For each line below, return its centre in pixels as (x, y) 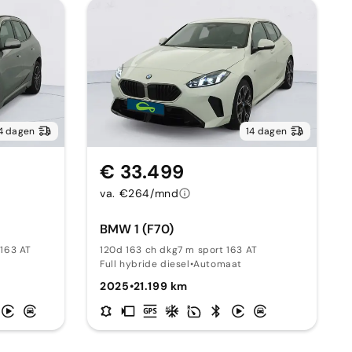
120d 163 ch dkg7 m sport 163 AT (179, 250)
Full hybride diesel (145, 264)
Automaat (218, 264)
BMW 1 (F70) (137, 229)
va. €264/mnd (139, 193)
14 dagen (267, 131)
